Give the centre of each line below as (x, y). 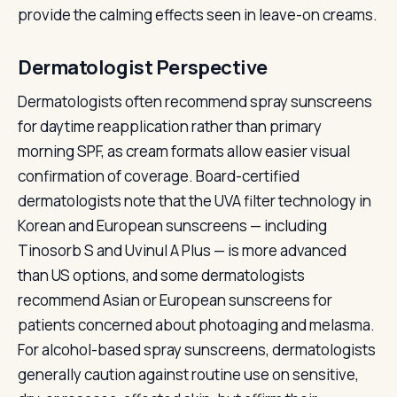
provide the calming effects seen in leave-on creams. (198, 15)
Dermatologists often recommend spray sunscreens (195, 101)
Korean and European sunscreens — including (172, 226)
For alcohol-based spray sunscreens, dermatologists (197, 350)
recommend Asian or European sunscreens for (175, 300)
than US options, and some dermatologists (161, 275)
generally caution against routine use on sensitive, (188, 374)
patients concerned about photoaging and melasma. (196, 325)
